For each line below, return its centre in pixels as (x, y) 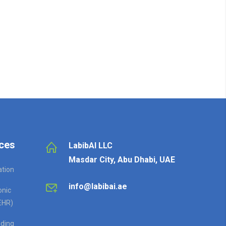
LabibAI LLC (90, 146)
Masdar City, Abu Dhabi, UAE (122, 160)
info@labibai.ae (98, 186)
